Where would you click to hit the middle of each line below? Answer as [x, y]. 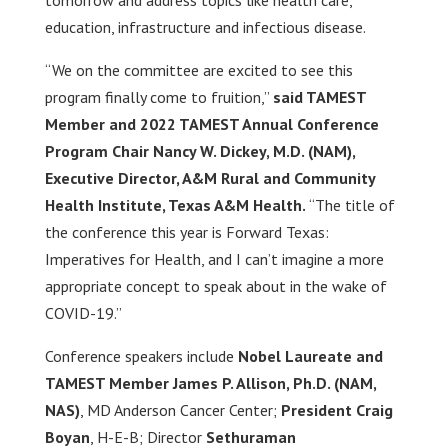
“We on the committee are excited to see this [198, 70]
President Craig [336, 410]
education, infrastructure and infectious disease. [205, 27]
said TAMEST [319, 97]
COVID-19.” [83, 313]
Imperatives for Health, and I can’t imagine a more [214, 259]
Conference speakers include [141, 356]
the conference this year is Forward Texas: [186, 232]
